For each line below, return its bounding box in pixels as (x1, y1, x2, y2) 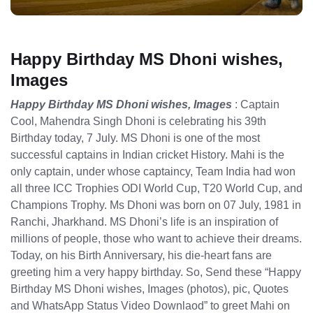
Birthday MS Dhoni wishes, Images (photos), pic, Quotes (10, 283, 289, 295)
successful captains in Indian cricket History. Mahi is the (10, 149, 284, 161)
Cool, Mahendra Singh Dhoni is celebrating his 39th (10, 115, 266, 127)
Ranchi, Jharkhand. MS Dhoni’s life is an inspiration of (10, 216, 278, 228)
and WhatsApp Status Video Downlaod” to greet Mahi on (10, 300, 290, 312)
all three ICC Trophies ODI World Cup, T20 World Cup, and (10, 182, 303, 194)
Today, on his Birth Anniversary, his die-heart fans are (10, 249, 272, 261)
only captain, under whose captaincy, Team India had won (10, 166, 296, 177)
